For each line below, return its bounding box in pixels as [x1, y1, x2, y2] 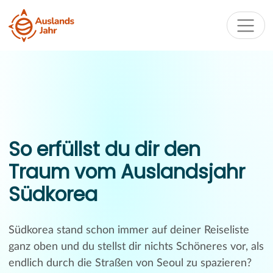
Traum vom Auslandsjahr [8, 158, 245, 186]
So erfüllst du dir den [8, 136, 200, 163]
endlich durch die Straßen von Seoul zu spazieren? [8, 258, 252, 269]
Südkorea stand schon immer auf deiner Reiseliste [8, 225, 249, 236]
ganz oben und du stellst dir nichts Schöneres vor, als [8, 241, 264, 253]
